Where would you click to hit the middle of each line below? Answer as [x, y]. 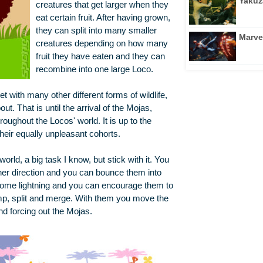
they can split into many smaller [96, 31]
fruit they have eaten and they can [100, 57]
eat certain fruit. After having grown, [103, 18]
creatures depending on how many [102, 44]
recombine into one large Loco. [94, 70]
